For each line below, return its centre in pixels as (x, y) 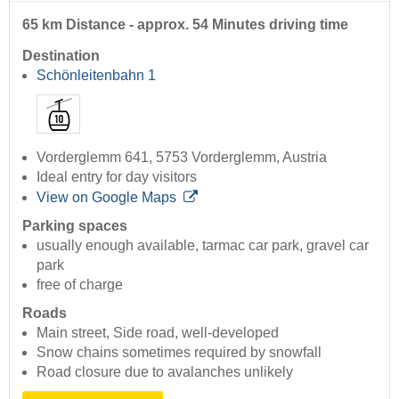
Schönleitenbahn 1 (96, 76)
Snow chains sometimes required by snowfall (179, 352)
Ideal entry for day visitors (117, 176)
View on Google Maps (106, 197)
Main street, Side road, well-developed (158, 332)
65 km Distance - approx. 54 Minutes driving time (185, 25)
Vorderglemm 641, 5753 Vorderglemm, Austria (182, 157)
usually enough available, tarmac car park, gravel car (203, 245)
